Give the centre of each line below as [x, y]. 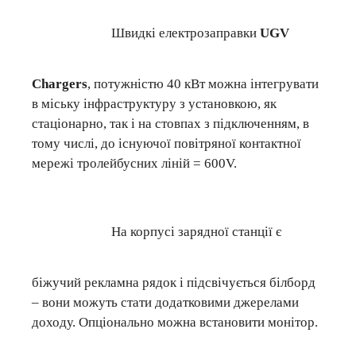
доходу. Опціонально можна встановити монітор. [175, 323]
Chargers [60, 83]
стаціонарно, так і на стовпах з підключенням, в [170, 123]
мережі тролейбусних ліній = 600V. [134, 163]
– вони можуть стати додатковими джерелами [165, 303]
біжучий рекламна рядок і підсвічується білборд [174, 283]
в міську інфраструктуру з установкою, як [154, 103]
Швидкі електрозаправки [186, 33]
